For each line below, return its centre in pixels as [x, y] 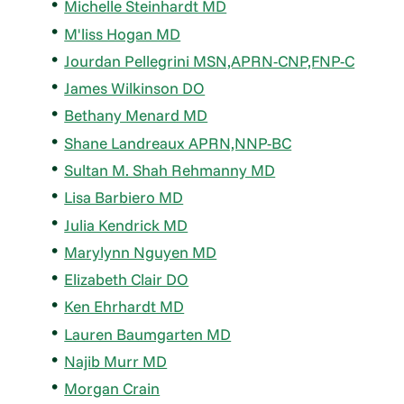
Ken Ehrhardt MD [124, 307]
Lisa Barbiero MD [124, 197]
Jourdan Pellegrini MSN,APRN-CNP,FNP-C [210, 60]
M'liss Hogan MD [123, 33]
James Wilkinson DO [135, 88]
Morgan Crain [112, 389]
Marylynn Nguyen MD [141, 252]
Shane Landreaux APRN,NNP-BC [178, 142]
